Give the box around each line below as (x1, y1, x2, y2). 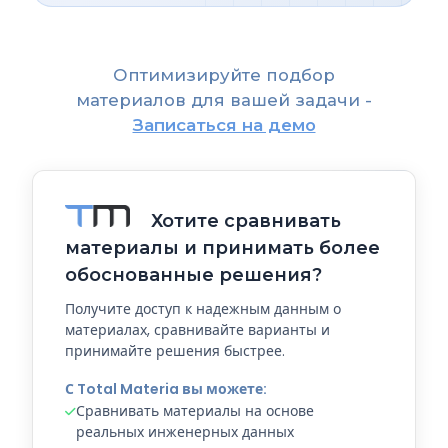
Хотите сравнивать (146, 209, 341, 232)
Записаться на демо (132, 115, 316, 136)
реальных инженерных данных (76, 422, 294, 443)
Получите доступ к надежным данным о (65, 299, 341, 320)
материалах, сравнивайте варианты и (65, 320, 330, 341)
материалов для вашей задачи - (76, 90, 372, 111)
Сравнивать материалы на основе (76, 401, 314, 422)
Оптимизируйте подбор (113, 65, 335, 86)
